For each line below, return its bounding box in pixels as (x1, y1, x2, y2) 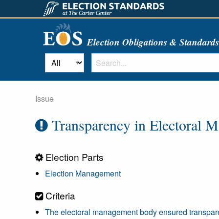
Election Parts (43, 150, 104, 163)
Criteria (43, 189, 75, 202)
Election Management (45, 168, 121, 179)
